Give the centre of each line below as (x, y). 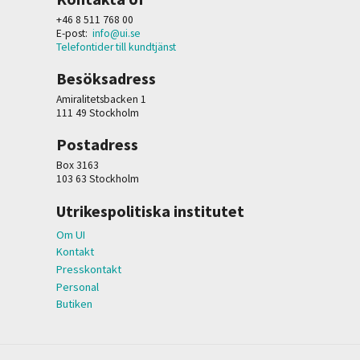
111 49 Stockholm (98, 112)
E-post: (74, 33)
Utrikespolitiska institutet (150, 211)
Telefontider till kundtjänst (116, 47)
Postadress (97, 145)
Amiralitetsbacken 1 (101, 99)
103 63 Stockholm (98, 179)
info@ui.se (117, 33)
